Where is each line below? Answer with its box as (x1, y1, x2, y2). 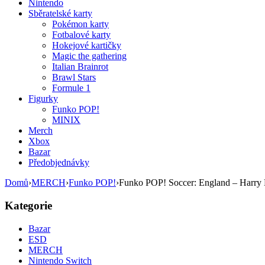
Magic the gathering (52, 51, 127, 62)
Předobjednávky (28, 157, 89, 168)
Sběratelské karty (28, 8, 92, 19)
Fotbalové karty (52, 30, 111, 40)
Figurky (28, 93, 58, 104)
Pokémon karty (52, 19, 109, 30)
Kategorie (5, 199, 52, 212)
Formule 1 (52, 83, 91, 93)
